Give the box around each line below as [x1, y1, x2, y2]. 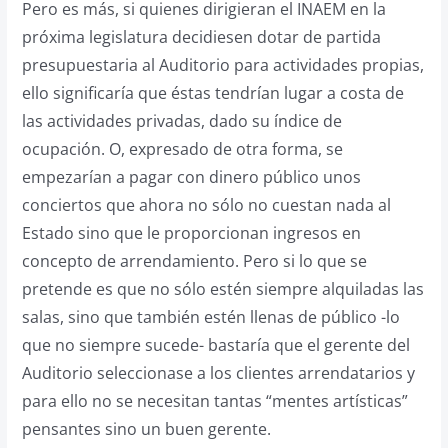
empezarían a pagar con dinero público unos [21, 166, 361, 188]
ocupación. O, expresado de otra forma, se [21, 138, 343, 160]
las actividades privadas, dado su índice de [21, 110, 342, 132]
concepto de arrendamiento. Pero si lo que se [21, 250, 367, 272]
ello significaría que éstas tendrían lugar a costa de [21, 82, 404, 104]
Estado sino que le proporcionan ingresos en [21, 222, 361, 244]
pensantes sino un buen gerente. [21, 418, 271, 440]
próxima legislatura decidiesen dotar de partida [21, 26, 381, 48]
